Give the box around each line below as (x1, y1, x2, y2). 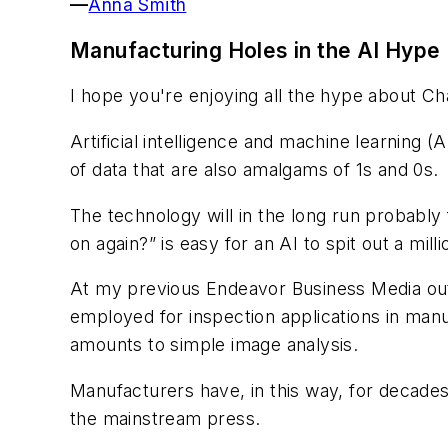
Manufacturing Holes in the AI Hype (70, 37, 441, 63)
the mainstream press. (70, 407, 261, 429)
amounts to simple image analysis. (70, 334, 359, 356)
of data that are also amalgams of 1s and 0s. (70, 159, 439, 181)
